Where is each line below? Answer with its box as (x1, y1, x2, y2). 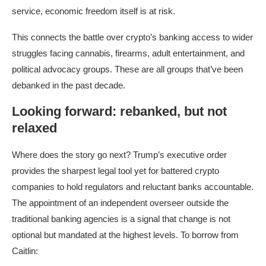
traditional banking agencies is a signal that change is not (12, 214, 230, 224)
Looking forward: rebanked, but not (12, 104, 227, 119)
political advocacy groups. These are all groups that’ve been (12, 64, 243, 75)
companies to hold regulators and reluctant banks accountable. (12, 182, 254, 192)
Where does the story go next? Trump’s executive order (12, 150, 227, 160)
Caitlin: (12, 246, 38, 256)
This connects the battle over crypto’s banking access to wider (12, 32, 253, 43)
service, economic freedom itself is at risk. (12, 6, 175, 17)
